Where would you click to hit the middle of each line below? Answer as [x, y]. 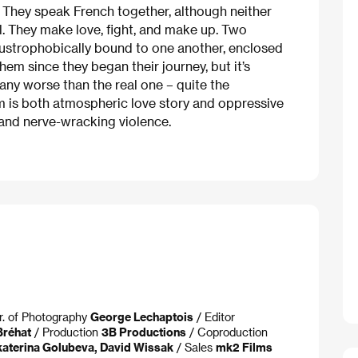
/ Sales [195, 347]
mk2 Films [244, 347]
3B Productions [144, 332]
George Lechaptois [142, 317]
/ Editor [214, 317]
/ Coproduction [227, 332]
